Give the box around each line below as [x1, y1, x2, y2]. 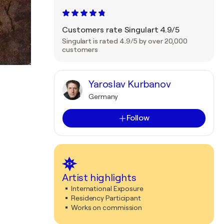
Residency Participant [71, 194, 141, 202]
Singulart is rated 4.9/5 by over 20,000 [62, 37, 188, 45]
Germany [88, 92, 118, 100]
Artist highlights [62, 172, 136, 183]
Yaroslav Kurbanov [88, 78, 171, 90]
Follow [126, 113, 150, 122]
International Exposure [71, 184, 143, 192]
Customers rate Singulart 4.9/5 [62, 25, 179, 34]
